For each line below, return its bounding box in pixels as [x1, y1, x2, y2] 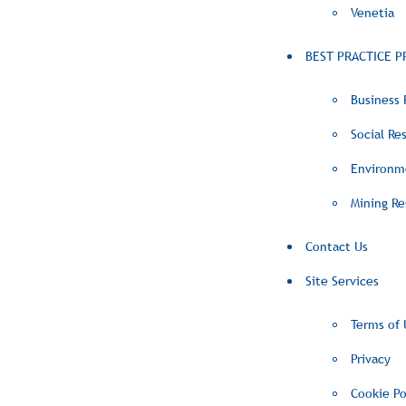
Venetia [351, 5, 394, 20]
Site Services [305, 274, 379, 288]
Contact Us [305, 239, 368, 254]
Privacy [351, 352, 391, 366]
